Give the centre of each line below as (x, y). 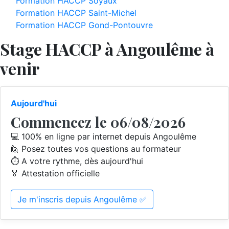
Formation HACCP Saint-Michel (76, 13)
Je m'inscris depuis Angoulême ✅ (82, 199)
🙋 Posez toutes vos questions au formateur (96, 149)
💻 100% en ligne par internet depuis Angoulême (104, 136)
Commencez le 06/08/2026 (98, 122)
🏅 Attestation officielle (55, 173)
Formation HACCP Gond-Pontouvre (84, 25)
